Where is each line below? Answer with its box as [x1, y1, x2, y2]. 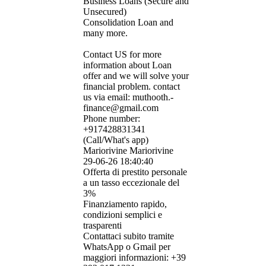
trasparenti [83, 220, 122, 231]
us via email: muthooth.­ [83, 92, 173, 103]
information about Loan [83, 60, 172, 71]
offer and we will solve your [83, 71, 189, 81]
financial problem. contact [83, 81, 180, 92]
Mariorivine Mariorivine [83, 145, 173, 156]
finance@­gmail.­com [83, 103, 159, 113]
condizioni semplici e [83, 210, 162, 220]
